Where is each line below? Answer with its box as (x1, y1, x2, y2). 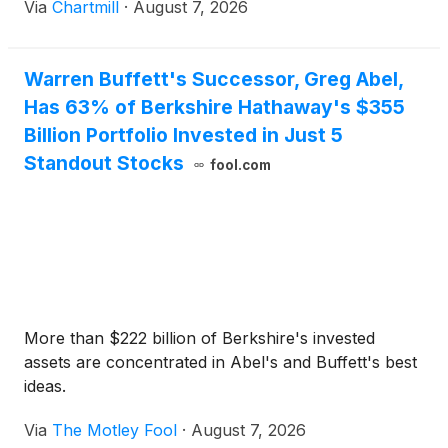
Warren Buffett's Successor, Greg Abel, (24, 67, 403, 92)
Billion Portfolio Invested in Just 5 (24, 123, 343, 148)
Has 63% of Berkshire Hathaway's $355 (24, 95, 405, 120)
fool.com (209, 157, 271, 174)
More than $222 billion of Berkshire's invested (24, 328, 375, 349)
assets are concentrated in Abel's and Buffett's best (24, 352, 417, 373)
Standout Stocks (24, 151, 184, 176)
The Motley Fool (52, 420, 177, 441)
